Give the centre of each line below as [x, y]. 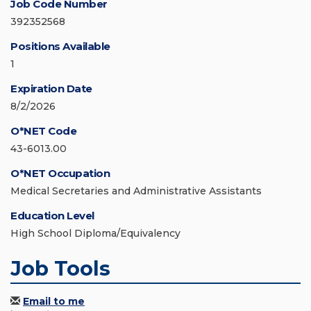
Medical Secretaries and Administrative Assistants [136, 191]
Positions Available [60, 47]
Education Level [52, 216]
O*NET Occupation [60, 174]
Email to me [54, 302]
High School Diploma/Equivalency [95, 234]
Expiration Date [51, 89]
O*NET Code [43, 131]
